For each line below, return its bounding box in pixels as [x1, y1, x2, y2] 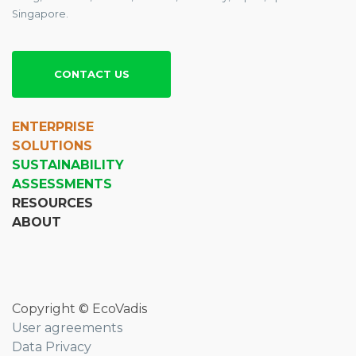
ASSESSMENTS [12, 176, 112, 192]
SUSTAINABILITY [12, 157, 124, 172]
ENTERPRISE [12, 119, 94, 134]
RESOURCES [12, 195, 93, 211]
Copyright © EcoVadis [12, 301, 147, 316]
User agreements [12, 320, 122, 335]
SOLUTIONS [12, 138, 92, 153]
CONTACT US [53, 68, 130, 80]
